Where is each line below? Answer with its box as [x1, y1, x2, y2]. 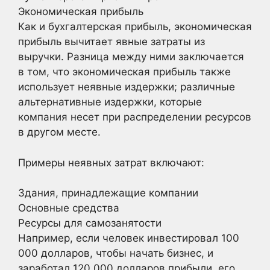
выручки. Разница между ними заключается [18, 51, 244, 63]
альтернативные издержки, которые [18, 96, 202, 108]
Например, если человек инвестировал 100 [18, 232, 239, 244]
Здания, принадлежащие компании [18, 187, 198, 199]
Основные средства [18, 202, 119, 214]
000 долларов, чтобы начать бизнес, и [18, 247, 213, 259]
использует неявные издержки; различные [18, 81, 235, 93]
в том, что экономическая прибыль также [18, 66, 231, 78]
